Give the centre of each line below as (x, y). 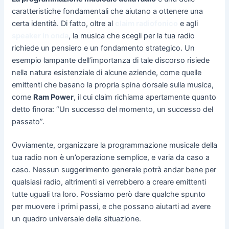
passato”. (28, 122)
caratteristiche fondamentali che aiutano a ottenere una (107, 12)
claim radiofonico (146, 24)
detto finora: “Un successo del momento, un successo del (112, 110)
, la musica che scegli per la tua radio (131, 36)
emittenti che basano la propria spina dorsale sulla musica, (112, 85)
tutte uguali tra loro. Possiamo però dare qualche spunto (108, 194)
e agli (188, 24)
